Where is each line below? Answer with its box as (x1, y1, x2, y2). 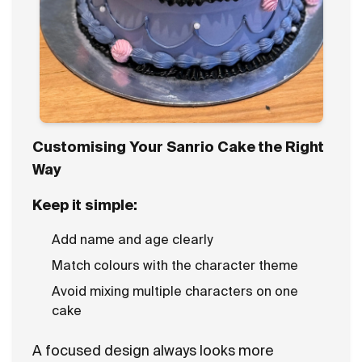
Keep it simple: (32, 197, 137, 213)
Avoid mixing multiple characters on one (52, 284, 298, 298)
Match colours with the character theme (52, 258, 298, 272)
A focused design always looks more (32, 343, 274, 358)
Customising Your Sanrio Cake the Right (32, 139, 324, 154)
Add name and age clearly (52, 232, 213, 246)
